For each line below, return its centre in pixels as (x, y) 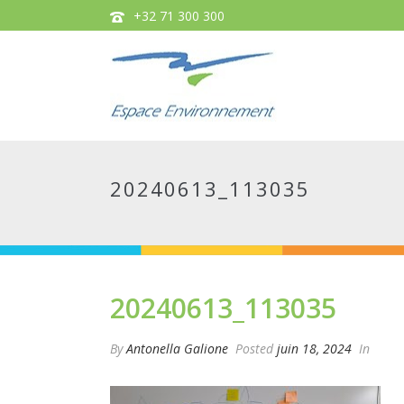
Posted (254, 349)
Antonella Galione (177, 349)
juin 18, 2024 (314, 349)
